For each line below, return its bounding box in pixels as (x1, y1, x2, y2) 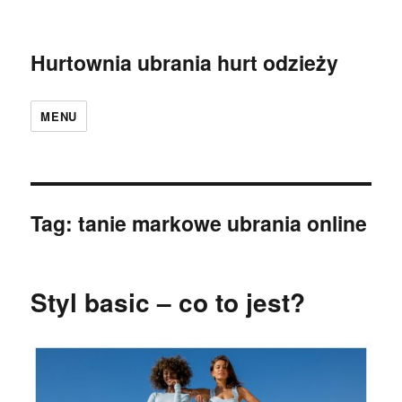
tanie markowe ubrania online (78, 208, 368, 238)
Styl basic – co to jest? (31, 284, 306, 320)
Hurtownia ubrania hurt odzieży (31, 48, 339, 77)
